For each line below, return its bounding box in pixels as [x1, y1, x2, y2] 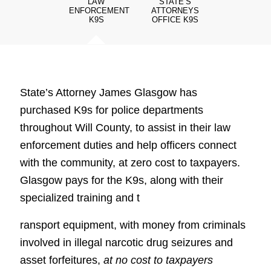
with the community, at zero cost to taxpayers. [19, 157, 240, 169]
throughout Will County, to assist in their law [19, 122, 230, 134]
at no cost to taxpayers [103, 253, 213, 266]
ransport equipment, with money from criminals [19, 218, 246, 231]
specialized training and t [19, 192, 140, 204]
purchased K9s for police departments [19, 104, 203, 117]
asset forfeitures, [19, 253, 103, 266]
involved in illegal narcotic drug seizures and [19, 236, 233, 249]
